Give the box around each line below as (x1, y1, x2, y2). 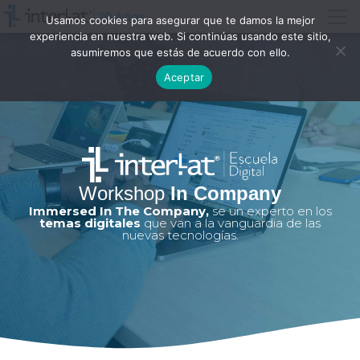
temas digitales (39, 215, 141, 231)
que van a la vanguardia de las (141, 215, 321, 231)
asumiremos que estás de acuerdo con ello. (70, 46, 290, 59)
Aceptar (163, 70, 205, 84)
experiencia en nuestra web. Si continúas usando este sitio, (29, 30, 331, 43)
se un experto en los (211, 202, 332, 219)
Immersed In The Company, (28, 202, 212, 219)
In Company (170, 182, 281, 204)
